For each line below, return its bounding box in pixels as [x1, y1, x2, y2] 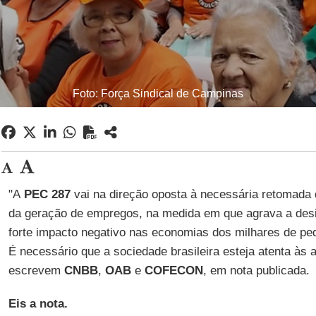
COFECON [144, 264, 203, 277]
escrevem [8, 264, 64, 277]
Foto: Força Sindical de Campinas [73, 87, 243, 99]
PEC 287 [20, 188, 71, 201]
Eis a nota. [8, 297, 68, 310]
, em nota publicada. [202, 264, 310, 277]
